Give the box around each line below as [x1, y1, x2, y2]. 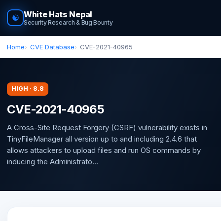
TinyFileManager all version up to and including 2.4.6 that [7, 134, 197, 144]
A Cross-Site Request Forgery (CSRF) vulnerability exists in [7, 122, 207, 132]
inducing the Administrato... [7, 156, 98, 166]
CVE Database [30, 43, 74, 51]
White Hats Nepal [24, 9, 92, 19]
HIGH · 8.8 [11, 85, 44, 92]
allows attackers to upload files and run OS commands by [7, 145, 201, 155]
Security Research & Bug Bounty [24, 19, 113, 26]
